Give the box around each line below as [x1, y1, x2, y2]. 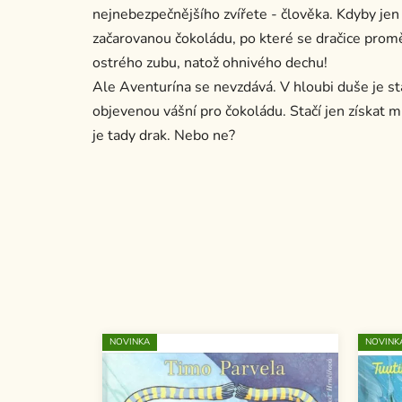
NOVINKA [109, 336, 150, 349]
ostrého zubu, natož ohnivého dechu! [92, 53, 328, 74]
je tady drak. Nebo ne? [92, 126, 235, 146]
